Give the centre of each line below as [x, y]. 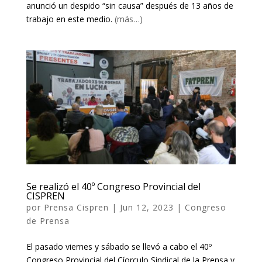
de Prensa [48, 221]
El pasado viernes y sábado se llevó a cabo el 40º [119, 247]
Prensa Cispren [76, 208]
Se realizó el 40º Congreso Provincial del [113, 187]
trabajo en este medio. [70, 19]
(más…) [128, 19]
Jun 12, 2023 [146, 208]
